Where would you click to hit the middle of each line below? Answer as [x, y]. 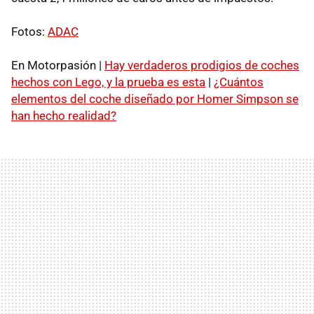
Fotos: [29, 31]
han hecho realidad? [64, 115]
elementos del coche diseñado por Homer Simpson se [155, 98]
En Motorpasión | [58, 65]
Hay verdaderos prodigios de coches [202, 65]
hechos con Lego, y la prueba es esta [108, 82]
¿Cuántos [239, 82]
